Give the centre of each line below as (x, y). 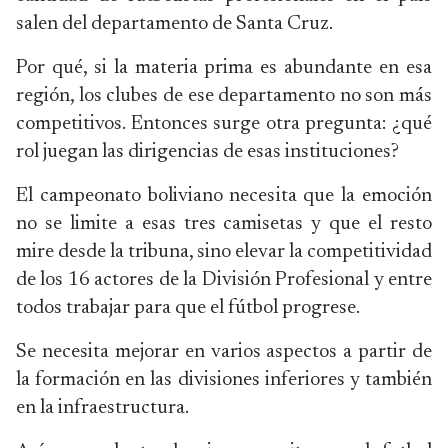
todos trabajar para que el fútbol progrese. (188, 308)
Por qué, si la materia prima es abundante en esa (224, 68)
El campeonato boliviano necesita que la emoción (224, 196)
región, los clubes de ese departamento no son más (224, 96)
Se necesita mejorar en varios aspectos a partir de (224, 352)
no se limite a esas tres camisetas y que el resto (224, 224)
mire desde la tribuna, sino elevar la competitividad (224, 252)
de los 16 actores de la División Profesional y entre (224, 280)
